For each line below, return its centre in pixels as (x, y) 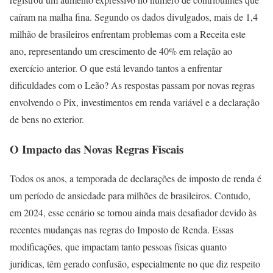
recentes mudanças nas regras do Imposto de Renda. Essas (122, 230)
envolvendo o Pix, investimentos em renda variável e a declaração (135, 102)
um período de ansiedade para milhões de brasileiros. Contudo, (130, 196)
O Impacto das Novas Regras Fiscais (97, 149)
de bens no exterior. (47, 119)
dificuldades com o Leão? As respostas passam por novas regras (132, 85)
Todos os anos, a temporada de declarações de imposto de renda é (136, 179)
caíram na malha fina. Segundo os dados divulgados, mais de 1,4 (134, 17)
